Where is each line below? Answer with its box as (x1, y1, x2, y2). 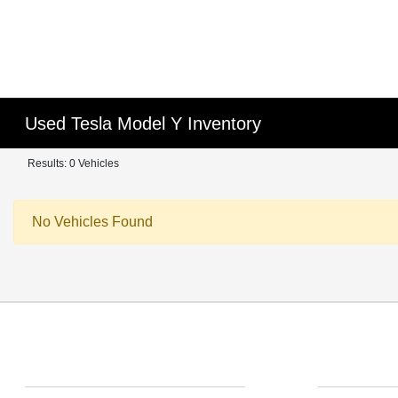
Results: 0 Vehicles (28, 157, 119, 170)
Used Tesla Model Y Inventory (25, 114, 262, 133)
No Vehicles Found (32, 214, 153, 229)
